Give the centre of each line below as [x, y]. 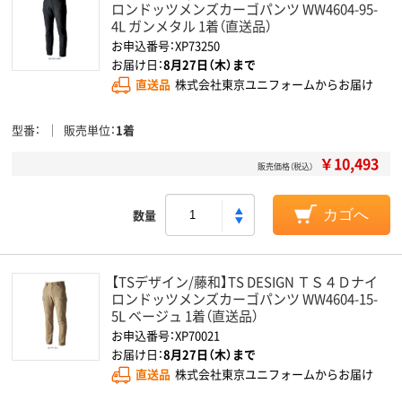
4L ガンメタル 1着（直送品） [192, 26]
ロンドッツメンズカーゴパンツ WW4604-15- [245, 298]
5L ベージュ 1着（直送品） [185, 315]
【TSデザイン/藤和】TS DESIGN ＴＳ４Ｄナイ [245, 281]
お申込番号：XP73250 [166, 45]
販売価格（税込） [285, 166]
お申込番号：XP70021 [166, 335]
